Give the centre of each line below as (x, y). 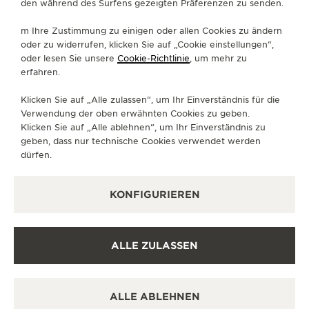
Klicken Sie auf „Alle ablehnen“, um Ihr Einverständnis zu (143, 127)
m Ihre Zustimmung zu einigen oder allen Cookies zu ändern (151, 31)
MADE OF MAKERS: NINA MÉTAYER (118, 226)
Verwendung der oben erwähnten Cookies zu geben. (135, 113)
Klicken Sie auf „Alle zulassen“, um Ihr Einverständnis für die (150, 100)
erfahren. (40, 72)
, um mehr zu (218, 58)
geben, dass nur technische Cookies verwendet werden (141, 141)
